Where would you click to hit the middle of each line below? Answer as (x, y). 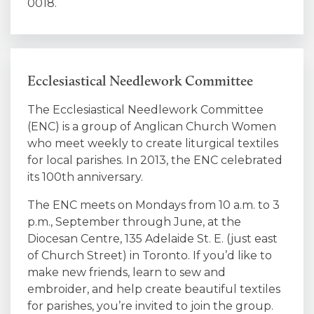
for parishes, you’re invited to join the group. (150, 306)
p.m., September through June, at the (134, 222)
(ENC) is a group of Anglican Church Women (152, 127)
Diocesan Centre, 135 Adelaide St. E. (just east (152, 239)
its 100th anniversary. (85, 177)
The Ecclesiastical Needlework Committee (145, 110)
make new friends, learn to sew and (127, 272)
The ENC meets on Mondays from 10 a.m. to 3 (153, 205)
